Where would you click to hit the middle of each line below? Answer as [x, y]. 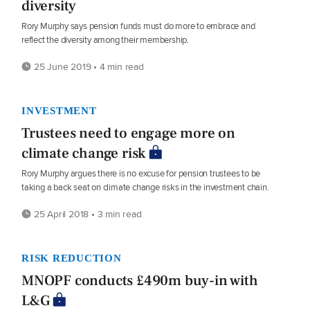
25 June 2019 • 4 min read [88, 66]
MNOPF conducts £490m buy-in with [140, 281]
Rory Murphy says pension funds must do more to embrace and [138, 26]
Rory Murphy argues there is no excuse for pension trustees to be [141, 173]
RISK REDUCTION [72, 258]
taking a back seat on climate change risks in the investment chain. [145, 187]
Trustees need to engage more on [128, 133]
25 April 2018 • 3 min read [86, 214]
